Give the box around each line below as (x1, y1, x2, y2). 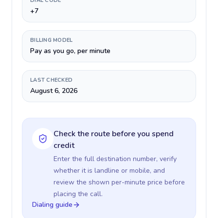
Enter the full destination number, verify (54, 154, 177, 163)
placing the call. (54, 189, 103, 199)
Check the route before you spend (54, 128, 174, 139)
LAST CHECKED (30, 76, 73, 84)
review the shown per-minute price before (54, 178, 185, 187)
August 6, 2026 (30, 86, 77, 95)
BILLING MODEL (30, 36, 73, 44)
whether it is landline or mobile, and (54, 166, 165, 175)
